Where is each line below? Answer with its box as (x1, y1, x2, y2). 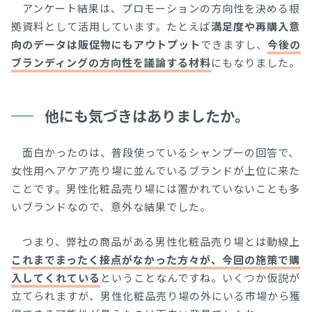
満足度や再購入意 (211, 18, 300, 33)
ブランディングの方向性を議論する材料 (11, 54, 211, 70)
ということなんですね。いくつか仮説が (100, 270, 300, 285)
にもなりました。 (211, 54, 300, 70)
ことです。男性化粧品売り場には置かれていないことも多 (11, 180, 300, 196)
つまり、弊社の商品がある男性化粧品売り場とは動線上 (11, 233, 300, 249)
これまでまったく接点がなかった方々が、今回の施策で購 (11, 251, 300, 267)
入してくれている (11, 270, 100, 285)
